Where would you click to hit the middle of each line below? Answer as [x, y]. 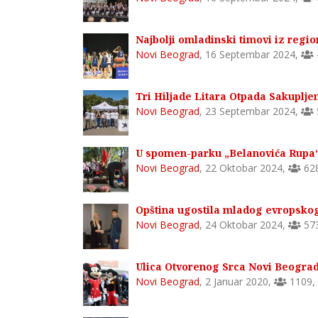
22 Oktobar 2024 [244, 168]
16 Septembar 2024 [250, 54]
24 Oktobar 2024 [244, 225]
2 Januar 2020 [237, 281]
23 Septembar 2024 [250, 111]
